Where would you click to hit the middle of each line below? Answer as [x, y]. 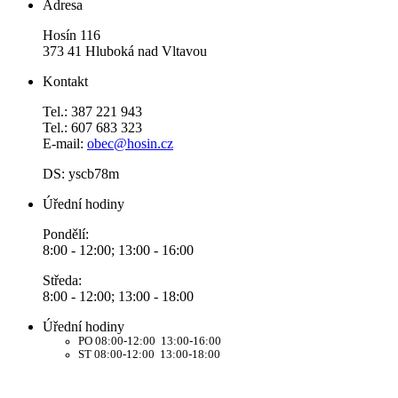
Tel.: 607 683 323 [92, 128]
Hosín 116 [72, 36]
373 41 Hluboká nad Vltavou [125, 52]
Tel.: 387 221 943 [92, 112]
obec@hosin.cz [130, 144]
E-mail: [65, 144]
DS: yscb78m [81, 174]
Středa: [62, 281]
